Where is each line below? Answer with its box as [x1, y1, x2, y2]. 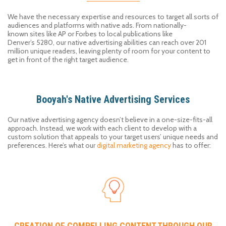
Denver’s [8, 38, 36, 47]
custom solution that [8, 132, 75, 142]
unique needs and [161, 132, 218, 142]
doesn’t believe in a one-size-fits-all [100, 115, 212, 125]
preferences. [8, 141, 48, 150]
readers [52, 46, 76, 56]
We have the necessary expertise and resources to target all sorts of [8, 12, 218, 22]
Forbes [76, 29, 97, 39]
